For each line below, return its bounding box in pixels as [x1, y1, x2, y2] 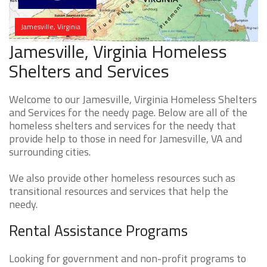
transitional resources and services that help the [9, 183, 228, 200]
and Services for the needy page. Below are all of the [9, 104, 247, 121]
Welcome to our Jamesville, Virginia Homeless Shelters [9, 91, 257, 108]
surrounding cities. [9, 144, 91, 160]
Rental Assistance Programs [9, 219, 188, 243]
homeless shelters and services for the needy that [9, 117, 236, 134]
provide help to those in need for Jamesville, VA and [9, 131, 242, 147]
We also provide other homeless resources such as [9, 170, 235, 187]
